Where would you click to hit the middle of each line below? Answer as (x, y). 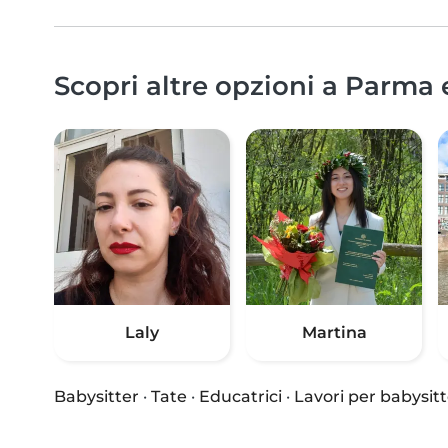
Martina (334, 333)
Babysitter (96, 397)
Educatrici (240, 397)
